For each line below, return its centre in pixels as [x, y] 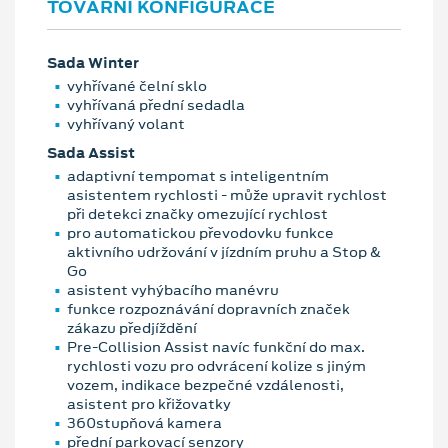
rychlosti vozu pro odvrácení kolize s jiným [216, 365]
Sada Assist [91, 152]
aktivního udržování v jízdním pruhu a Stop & [224, 251]
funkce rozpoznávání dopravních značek [208, 308]
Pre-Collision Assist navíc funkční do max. [216, 346]
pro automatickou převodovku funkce [200, 232]
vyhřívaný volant [126, 123]
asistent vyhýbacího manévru [173, 289]
